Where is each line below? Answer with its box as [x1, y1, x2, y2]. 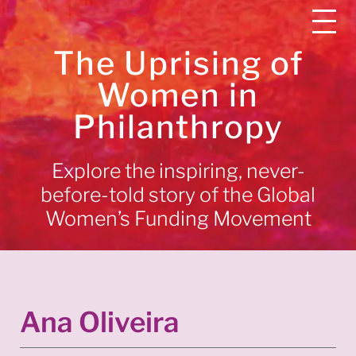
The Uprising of [52, 44, 304, 83]
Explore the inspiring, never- [51, 159, 305, 183]
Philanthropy [72, 107, 284, 146]
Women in [97, 75, 259, 114]
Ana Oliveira [20, 305, 180, 339]
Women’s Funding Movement [44, 207, 311, 230]
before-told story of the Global [41, 183, 315, 207]
